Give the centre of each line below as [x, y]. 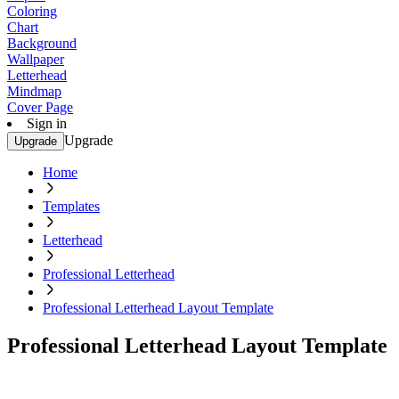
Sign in [47, 123]
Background [42, 43]
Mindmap [34, 91]
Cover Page [40, 107]
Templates [71, 206]
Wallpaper [36, 59]
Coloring [32, 11]
